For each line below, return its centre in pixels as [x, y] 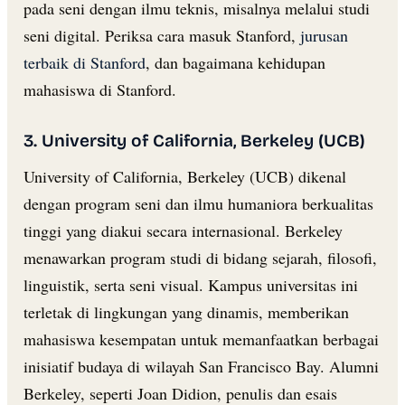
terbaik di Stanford [85, 62]
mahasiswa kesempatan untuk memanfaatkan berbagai [201, 339]
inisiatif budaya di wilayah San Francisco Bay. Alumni [201, 366]
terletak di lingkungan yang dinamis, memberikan [186, 311]
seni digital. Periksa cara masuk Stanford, [162, 35]
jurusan [324, 35]
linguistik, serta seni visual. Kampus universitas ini [191, 284]
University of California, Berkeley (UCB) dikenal [185, 176]
